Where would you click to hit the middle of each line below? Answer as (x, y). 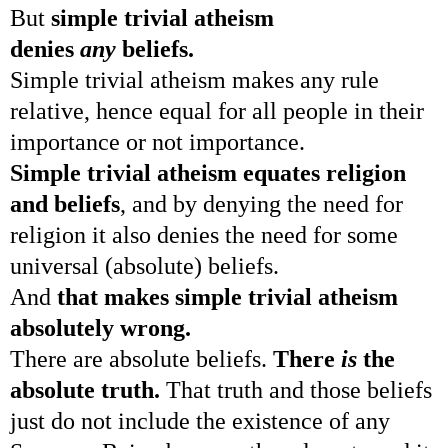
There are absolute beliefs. (141, 358)
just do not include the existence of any (200, 420)
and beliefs (65, 203)
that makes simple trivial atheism (227, 296)
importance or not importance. (157, 141)
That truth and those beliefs (296, 389)
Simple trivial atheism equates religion (208, 172)
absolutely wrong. (100, 327)
